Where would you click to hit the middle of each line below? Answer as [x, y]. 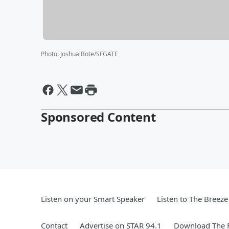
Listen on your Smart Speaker [93, 199]
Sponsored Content [98, 117]
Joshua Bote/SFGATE [89, 54]
